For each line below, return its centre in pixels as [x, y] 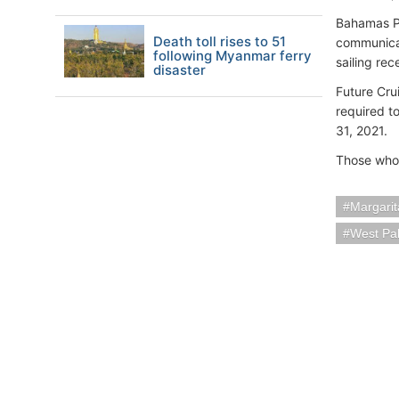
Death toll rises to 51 [220, 41]
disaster [179, 70]
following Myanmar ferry [232, 56]
